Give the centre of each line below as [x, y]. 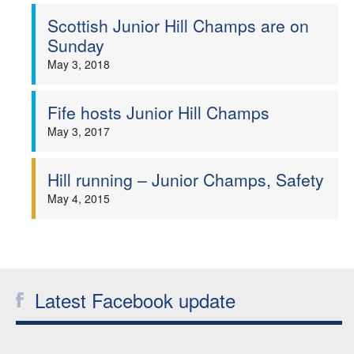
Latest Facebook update [135, 300]
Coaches [183, 68]
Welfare [183, 26]
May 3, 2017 [79, 131]
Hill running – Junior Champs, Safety [186, 179]
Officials [183, 111]
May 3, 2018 [79, 64]
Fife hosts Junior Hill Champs [158, 112]
